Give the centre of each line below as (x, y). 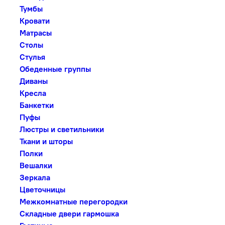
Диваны (33, 81)
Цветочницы (41, 189)
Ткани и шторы (45, 141)
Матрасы (35, 33)
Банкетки (36, 105)
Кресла (32, 93)
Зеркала (34, 177)
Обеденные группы (54, 69)
